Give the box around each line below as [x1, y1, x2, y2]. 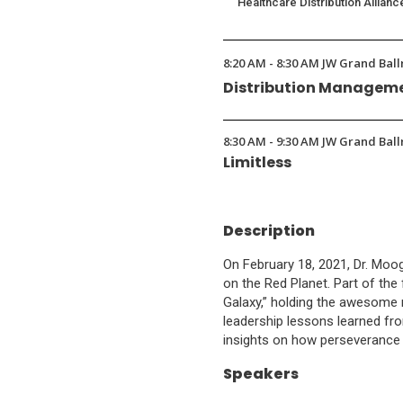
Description [223, 220, 315, 241]
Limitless [223, 152, 291, 173]
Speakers [223, 363, 299, 384]
